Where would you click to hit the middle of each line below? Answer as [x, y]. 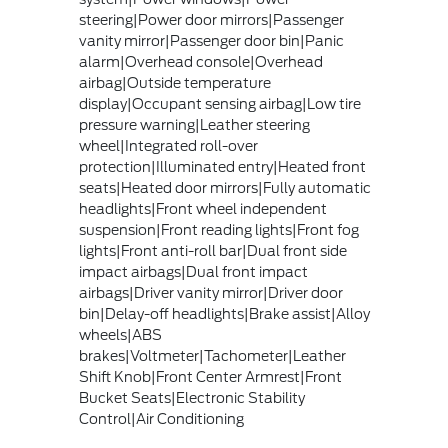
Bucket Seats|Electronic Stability [191, 398]
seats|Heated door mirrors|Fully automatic [224, 188]
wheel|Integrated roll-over [168, 146]
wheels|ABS [120, 335]
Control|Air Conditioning [161, 419]
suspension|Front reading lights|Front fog [218, 230]
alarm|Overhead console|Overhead [200, 62]
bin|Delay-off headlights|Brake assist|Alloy [224, 314]
